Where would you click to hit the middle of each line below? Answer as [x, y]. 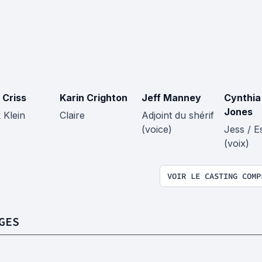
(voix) [236, 144]
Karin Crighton [93, 98]
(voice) [157, 130]
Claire [72, 116]
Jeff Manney [171, 98]
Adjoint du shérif [178, 116]
